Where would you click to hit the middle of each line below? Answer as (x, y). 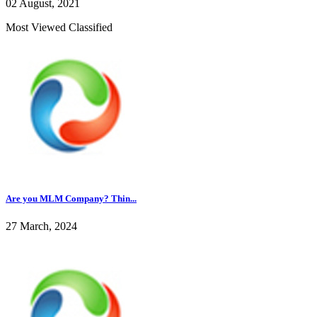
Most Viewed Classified (59, 27)
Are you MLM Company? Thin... (71, 198)
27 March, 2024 (41, 226)
